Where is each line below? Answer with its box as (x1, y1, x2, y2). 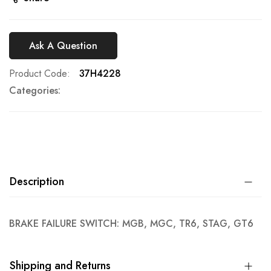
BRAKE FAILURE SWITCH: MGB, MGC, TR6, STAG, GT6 (9, 217, 253, 230)
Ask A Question (29, 38, 97, 53)
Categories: (9, 83, 60, 97)
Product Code (9, 67, 67, 80)
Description (10, 174, 64, 189)
